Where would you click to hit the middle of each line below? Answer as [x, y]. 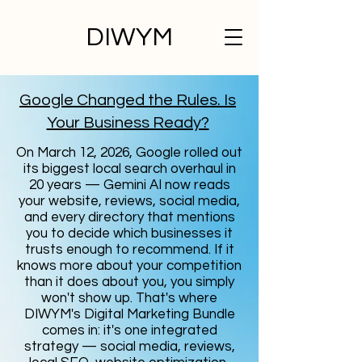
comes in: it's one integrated [129, 330]
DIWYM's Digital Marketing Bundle [129, 314]
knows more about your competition [129, 266]
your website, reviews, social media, [129, 201]
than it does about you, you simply [129, 282]
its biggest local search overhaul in [129, 169]
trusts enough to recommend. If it [129, 250]
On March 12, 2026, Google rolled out [129, 153]
